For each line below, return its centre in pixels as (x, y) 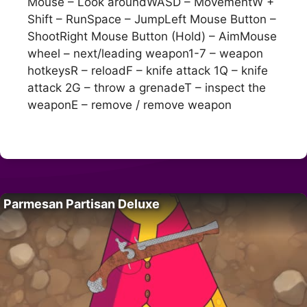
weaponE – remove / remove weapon (130, 105)
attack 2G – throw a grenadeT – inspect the (147, 88)
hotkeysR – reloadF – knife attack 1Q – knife (148, 71)
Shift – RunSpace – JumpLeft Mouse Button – (152, 20)
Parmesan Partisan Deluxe (82, 204)
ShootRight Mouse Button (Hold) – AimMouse (152, 37)
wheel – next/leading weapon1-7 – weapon (145, 54)
